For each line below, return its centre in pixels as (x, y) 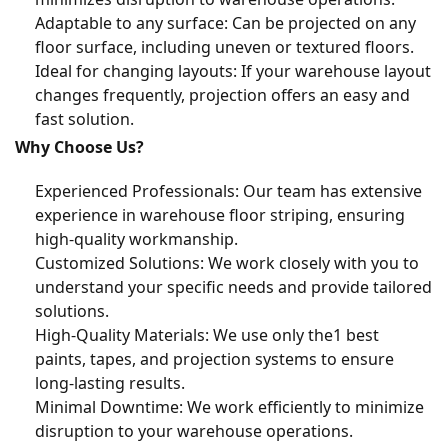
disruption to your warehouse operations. (194, 431)
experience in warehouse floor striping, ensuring (220, 215)
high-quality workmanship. (136, 239)
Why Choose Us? (79, 147)
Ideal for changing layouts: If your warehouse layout (233, 71)
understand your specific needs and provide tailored (233, 287)
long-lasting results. (110, 383)
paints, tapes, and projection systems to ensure (214, 359)
